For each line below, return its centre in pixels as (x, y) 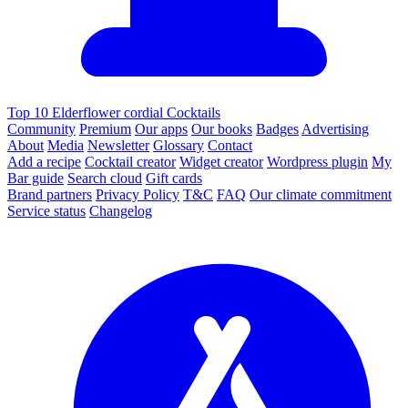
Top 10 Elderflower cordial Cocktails (114, 113)
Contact (230, 146)
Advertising (335, 129)
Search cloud (105, 178)
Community (41, 129)
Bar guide (36, 178)
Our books (222, 129)
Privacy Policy (138, 195)
